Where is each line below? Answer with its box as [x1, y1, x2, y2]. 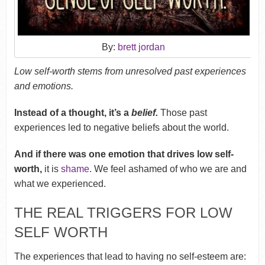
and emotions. [14, 80, 73, 91]
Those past [160, 107, 207, 118]
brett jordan [118, 41, 166, 52]
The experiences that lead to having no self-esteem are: [14, 251, 246, 261]
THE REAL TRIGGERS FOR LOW [14, 204, 232, 221]
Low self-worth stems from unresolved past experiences [14, 66, 246, 76]
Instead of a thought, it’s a [14, 107, 131, 118]
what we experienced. [14, 178, 106, 189]
